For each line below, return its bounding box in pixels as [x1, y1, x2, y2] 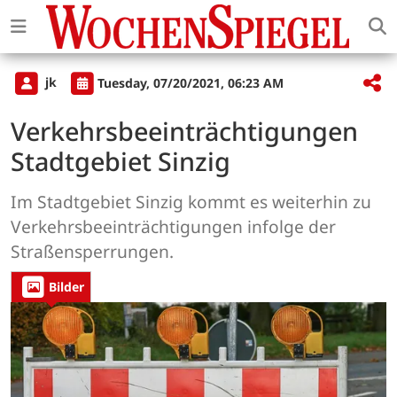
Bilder [49, 278, 84, 296]
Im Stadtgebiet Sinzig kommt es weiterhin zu [11, 190, 371, 214]
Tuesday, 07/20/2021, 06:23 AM [97, 74, 284, 91]
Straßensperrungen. [11, 239, 174, 264]
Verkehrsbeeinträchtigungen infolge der [11, 214, 336, 239]
